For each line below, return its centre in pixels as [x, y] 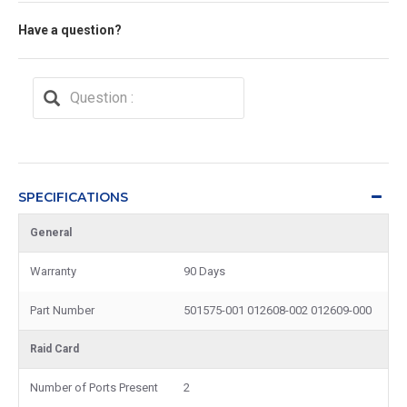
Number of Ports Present [94, 387]
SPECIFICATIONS [73, 197]
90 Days [204, 271]
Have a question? [70, 30]
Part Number [62, 310]
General [51, 232]
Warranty [53, 271]
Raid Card [55, 348]
